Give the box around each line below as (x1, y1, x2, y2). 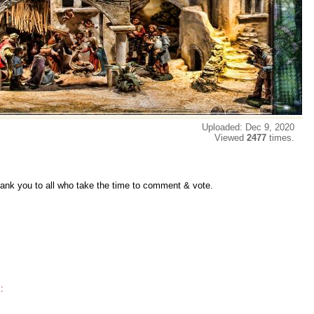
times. (266, 132, 300, 143)
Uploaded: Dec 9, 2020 (202, 122, 300, 132)
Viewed (214, 132, 247, 143)
